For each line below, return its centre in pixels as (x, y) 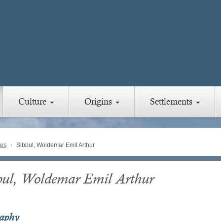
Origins (99, 102)
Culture (34, 102)
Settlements (172, 102)
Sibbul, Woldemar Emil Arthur (55, 145)
